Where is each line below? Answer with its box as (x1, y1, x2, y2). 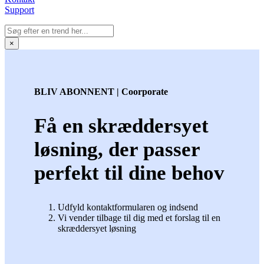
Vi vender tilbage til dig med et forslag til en (58, 212, 220, 223)
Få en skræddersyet (34, 114, 209, 137)
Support (5, 4, 34, 15)
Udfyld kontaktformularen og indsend (58, 202, 198, 212)
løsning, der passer (34, 137, 200, 161)
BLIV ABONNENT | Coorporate (34, 86, 168, 97)
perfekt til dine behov (34, 161, 225, 184)
